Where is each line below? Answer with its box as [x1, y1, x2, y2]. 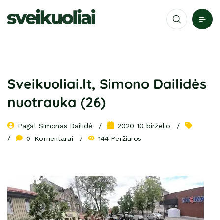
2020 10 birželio [117, 122, 171, 130]
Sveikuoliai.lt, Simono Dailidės [7, 75, 207, 92]
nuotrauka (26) [7, 93, 106, 110]
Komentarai [34, 135, 73, 142]
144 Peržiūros [98, 135, 142, 142]
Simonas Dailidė [38, 122, 92, 130]
